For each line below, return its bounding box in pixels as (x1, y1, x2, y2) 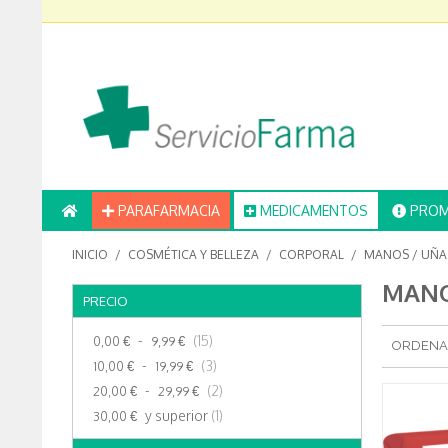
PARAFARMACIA (114, 202, 220, 220)
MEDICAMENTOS (256, 202, 368, 220)
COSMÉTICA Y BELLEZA (128, 247, 259, 263)
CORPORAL (279, 247, 344, 263)
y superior (142, 407, 211, 425)
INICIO (72, 247, 108, 263)
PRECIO (83, 293, 128, 310)
